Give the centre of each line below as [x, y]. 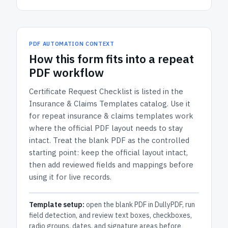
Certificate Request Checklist [81, 91]
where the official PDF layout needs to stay [106, 128]
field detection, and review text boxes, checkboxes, [110, 215]
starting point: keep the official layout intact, [108, 152]
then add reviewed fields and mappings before [111, 165]
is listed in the [158, 91]
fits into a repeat [149, 59]
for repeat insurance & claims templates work [111, 116]
